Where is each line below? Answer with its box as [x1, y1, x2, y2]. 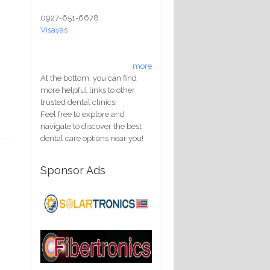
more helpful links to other [40, 85, 135, 95]
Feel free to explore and [40, 109, 125, 119]
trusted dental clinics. [40, 97, 117, 107]
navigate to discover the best [40, 121, 142, 131]
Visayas [40, 25, 67, 34]
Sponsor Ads [40, 163, 105, 177]
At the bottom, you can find [40, 73, 137, 83]
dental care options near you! [40, 133, 143, 143]
